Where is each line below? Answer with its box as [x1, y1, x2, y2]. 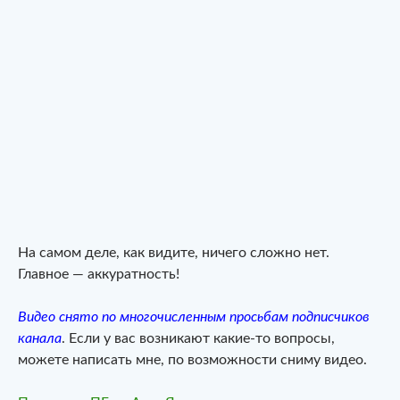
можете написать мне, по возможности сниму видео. [18, 352, 367, 367]
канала [18, 330, 62, 346]
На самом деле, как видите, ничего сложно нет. [18, 245, 329, 260]
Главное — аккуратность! [18, 266, 179, 281]
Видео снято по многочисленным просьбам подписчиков [18, 309, 370, 324]
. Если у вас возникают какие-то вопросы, [62, 330, 335, 346]
